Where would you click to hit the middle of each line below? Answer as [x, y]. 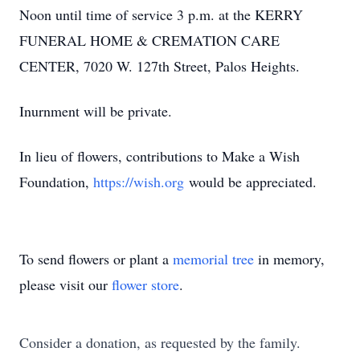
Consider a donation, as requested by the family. [160, 342]
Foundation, [56, 182]
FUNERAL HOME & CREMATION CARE [149, 40]
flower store [145, 284]
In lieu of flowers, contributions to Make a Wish [160, 156]
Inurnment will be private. [96, 111]
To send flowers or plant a [96, 259]
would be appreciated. [250, 182]
